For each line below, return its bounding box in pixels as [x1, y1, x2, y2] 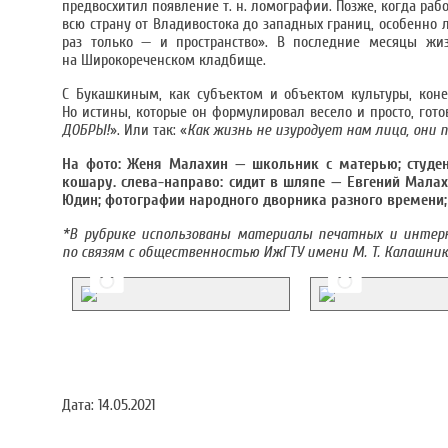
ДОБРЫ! [62, 121, 110, 139]
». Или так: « [110, 121, 187, 139]
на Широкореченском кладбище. [62, 51, 266, 69]
